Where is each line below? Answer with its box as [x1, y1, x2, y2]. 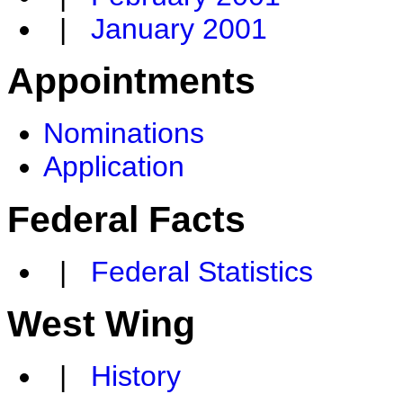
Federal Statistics [91, 255, 313, 288]
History [91, 360, 181, 393]
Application [43, 150, 184, 184]
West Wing [7, 302, 195, 345]
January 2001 [91, 13, 267, 46]
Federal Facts [7, 198, 246, 240]
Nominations [43, 117, 204, 150]
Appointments [7, 60, 255, 103]
